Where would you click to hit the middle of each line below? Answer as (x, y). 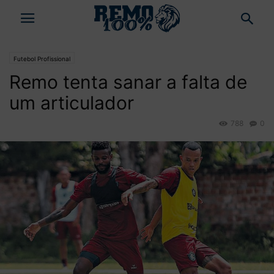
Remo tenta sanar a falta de (128, 82)
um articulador (72, 103)
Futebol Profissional (42, 59)
